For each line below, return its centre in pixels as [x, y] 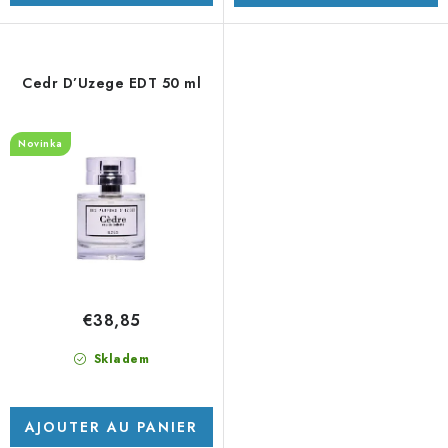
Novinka [40, 144]
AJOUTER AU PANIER [111, 426]
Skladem [119, 358]
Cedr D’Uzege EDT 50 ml [111, 83]
